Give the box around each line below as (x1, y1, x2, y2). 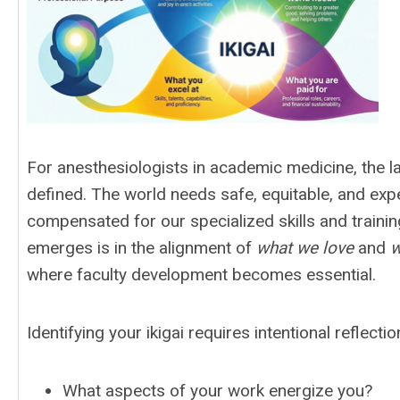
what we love (256, 237, 354, 258)
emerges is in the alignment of (27, 237, 256, 258)
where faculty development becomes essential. (27, 264, 376, 285)
